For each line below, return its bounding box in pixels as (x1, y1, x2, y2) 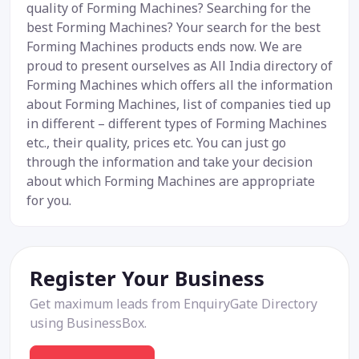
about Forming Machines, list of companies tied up (26, 95, 331, 113)
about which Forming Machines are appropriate (26, 171, 315, 190)
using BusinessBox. (30, 313, 147, 332)
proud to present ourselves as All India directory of (26, 56, 333, 75)
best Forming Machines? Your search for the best (26, 18, 321, 36)
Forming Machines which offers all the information (26, 75, 333, 94)
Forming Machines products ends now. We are (26, 37, 302, 55)
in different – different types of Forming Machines (26, 114, 327, 132)
